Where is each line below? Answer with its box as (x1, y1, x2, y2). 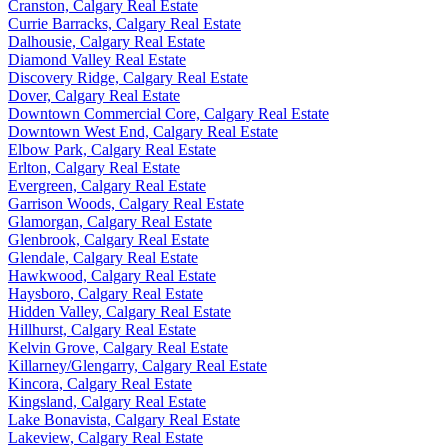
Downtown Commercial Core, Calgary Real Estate (8, 104, 329, 122)
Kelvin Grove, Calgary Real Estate (8, 338, 228, 356)
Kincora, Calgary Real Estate (8, 374, 192, 392)
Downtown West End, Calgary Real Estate (8, 122, 278, 140)
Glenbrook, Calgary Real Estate (8, 230, 209, 248)
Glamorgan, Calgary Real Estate (8, 212, 212, 230)
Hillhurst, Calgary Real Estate (8, 320, 196, 338)
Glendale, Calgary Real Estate (8, 248, 198, 266)
